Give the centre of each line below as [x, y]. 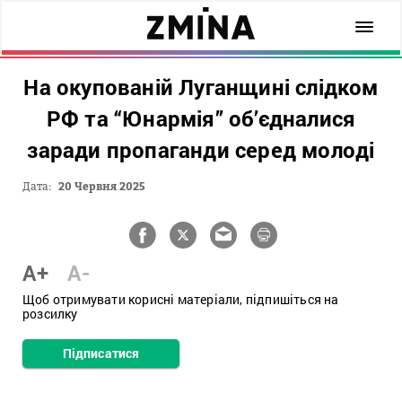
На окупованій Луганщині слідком [201, 87]
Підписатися [101, 353]
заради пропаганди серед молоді [201, 150]
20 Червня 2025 [102, 186]
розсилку [50, 314]
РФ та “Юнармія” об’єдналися [201, 118]
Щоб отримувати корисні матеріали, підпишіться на [181, 299]
